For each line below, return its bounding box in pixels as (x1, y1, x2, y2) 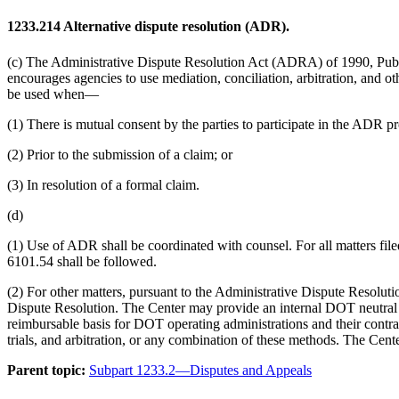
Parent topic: (7, 362, 85, 378)
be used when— (7, 85, 99, 102)
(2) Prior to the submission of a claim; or (7, 146, 232, 162)
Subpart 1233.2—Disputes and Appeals (89, 362, 312, 378)
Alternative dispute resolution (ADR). (61, 19, 289, 35)
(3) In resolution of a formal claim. (7, 176, 199, 192)
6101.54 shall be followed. (7, 253, 157, 269)
